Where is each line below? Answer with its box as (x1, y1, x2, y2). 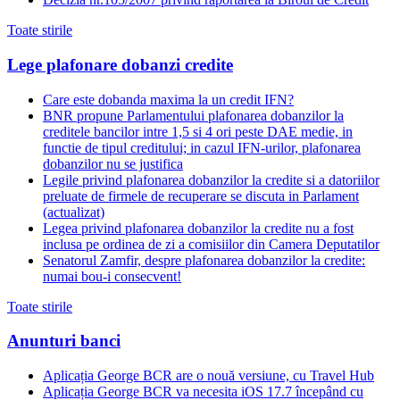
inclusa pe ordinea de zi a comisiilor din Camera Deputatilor (43, 236, 379, 252)
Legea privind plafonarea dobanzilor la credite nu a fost (43, 220, 354, 236)
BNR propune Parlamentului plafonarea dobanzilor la (43, 107, 344, 123)
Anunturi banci (7, 331, 121, 351)
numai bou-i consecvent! (43, 268, 181, 284)
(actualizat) (43, 204, 104, 220)
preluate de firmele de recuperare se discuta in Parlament (43, 187, 359, 204)
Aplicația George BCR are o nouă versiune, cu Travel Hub (43, 368, 374, 384)
